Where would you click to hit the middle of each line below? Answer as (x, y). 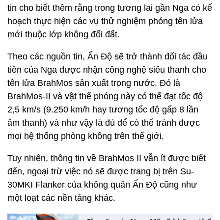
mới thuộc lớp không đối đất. (64, 34)
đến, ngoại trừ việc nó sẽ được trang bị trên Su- (101, 171)
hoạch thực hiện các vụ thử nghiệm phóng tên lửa (105, 21)
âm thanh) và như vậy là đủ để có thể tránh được (104, 123)
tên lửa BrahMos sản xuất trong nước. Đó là (94, 83)
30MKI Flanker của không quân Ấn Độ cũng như (102, 185)
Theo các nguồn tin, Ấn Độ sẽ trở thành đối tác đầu (108, 56)
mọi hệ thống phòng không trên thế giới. (86, 136)
